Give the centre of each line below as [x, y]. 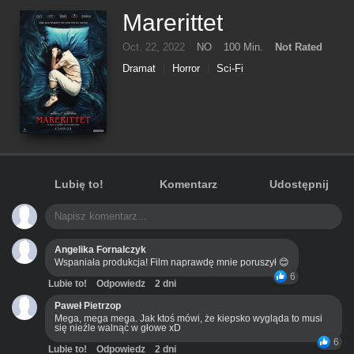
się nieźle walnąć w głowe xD [118, 328]
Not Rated [299, 47]
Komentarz [189, 185]
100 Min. [243, 47]
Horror [186, 68]
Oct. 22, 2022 [154, 47]
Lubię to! [79, 185]
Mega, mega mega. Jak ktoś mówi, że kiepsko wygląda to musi [188, 319]
